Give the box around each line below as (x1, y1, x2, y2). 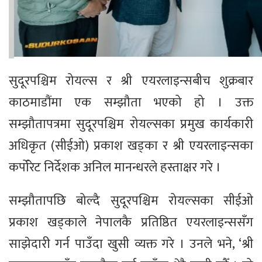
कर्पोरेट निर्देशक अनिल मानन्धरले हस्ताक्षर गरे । (9, 157, 221, 179)
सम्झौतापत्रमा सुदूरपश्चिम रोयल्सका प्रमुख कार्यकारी (9, 113, 253, 136)
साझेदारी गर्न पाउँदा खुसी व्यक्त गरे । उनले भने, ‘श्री (9, 233, 253, 256)
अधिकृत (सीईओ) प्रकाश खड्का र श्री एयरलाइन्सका (9, 135, 253, 157)
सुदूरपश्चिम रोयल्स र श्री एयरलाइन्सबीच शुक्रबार (9, 70, 253, 92)
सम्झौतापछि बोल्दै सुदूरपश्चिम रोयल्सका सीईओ (9, 190, 253, 212)
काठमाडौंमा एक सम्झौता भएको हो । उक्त (9, 92, 253, 114)
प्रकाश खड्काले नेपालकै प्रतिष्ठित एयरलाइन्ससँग (9, 212, 253, 234)
